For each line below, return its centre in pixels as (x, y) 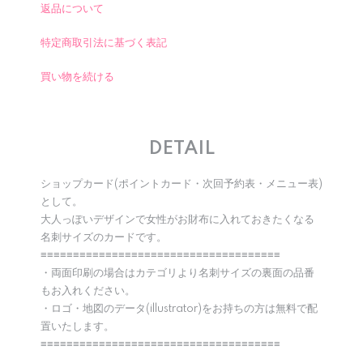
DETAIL (181, 149)
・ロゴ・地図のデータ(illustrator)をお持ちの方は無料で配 (179, 309)
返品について (72, 9)
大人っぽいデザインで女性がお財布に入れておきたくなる (177, 220)
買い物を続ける (77, 77)
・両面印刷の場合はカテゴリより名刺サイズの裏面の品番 (177, 273)
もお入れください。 (88, 291)
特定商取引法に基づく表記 (104, 43)
